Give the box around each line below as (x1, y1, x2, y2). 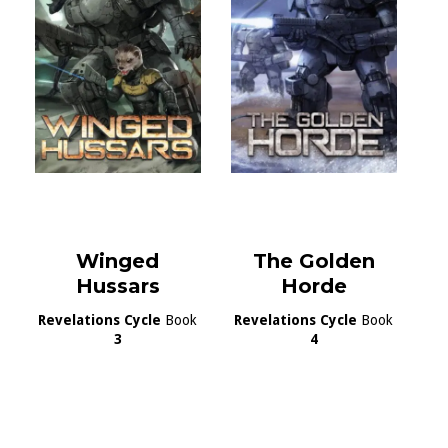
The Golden (252, 249, 375, 274)
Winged (76, 249, 160, 274)
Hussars (75, 274, 160, 299)
